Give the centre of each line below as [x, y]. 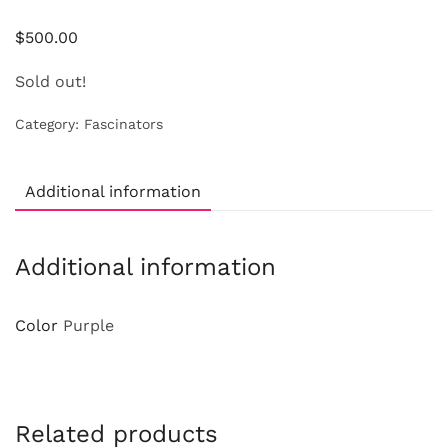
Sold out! [50, 81]
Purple [88, 325]
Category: [49, 123]
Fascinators [123, 123]
